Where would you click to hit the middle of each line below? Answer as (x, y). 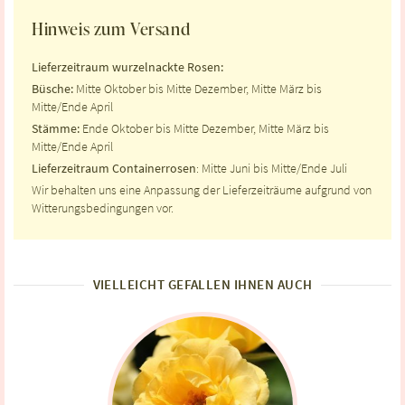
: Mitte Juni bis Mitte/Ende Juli (272, 169)
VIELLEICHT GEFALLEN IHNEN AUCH (202, 285)
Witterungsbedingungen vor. (103, 209)
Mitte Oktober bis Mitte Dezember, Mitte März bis (198, 89)
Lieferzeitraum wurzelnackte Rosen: (127, 67)
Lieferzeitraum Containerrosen (114, 169)
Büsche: (52, 89)
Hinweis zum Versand (111, 28)
